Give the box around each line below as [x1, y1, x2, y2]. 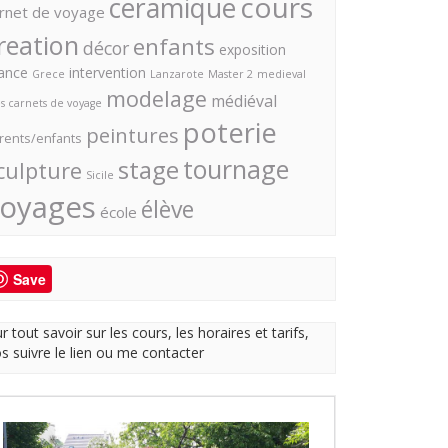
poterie [183, 114, 277, 151]
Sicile [86, 168, 114, 182]
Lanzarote [150, 67, 204, 81]
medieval [257, 67, 306, 81]
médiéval [211, 90, 277, 112]
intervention [69, 63, 146, 82]
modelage [106, 84, 207, 113]
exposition [219, 40, 286, 59]
